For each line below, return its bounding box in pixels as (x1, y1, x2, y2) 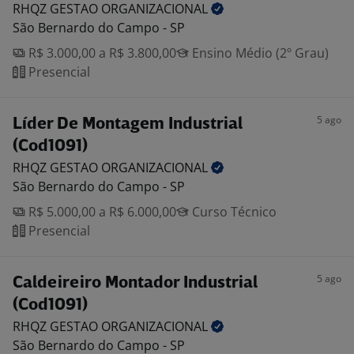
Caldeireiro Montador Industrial (13, 275, 258, 292)
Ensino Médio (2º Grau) (189, 44, 329, 62)
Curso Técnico (189, 203, 277, 220)
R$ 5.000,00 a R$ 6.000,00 (25, 203, 176, 220)
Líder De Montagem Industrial (13, 116, 243, 133)
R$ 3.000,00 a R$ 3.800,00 (25, 44, 176, 62)
